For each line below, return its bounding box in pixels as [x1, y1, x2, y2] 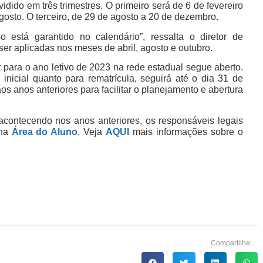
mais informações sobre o [129, 126, 243, 137]
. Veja [77, 126, 106, 137]
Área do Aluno [11, 126, 78, 137]
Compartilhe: [211, 238, 252, 247]
